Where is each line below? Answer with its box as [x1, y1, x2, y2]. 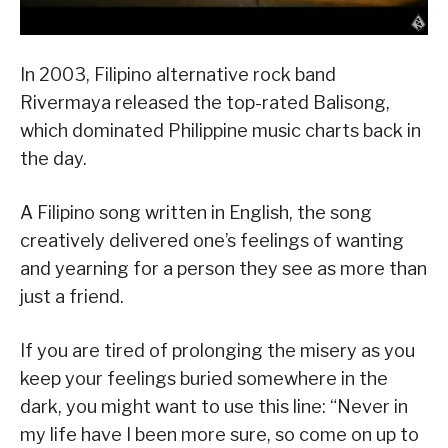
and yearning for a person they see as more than [20, 258, 427, 280]
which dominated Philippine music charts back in [20, 120, 421, 142]
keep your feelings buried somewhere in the [20, 368, 388, 390]
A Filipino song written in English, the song [20, 202, 372, 224]
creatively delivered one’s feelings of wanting [20, 230, 404, 252]
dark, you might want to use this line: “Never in [20, 396, 408, 418]
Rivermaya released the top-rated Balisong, [20, 92, 390, 114]
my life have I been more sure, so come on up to [20, 424, 419, 446]
